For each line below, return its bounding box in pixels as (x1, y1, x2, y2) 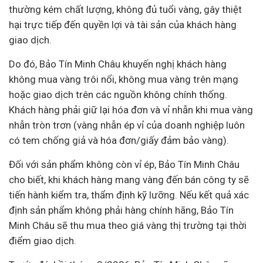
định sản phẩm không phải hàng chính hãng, (9, 204, 201, 216)
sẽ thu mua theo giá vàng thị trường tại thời (57, 220, 247, 231)
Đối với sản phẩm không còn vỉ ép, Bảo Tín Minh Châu (9, 159, 240, 170)
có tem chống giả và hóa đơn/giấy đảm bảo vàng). (9, 134, 229, 146)
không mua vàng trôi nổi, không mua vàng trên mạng (9, 73, 238, 85)
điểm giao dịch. (9, 235, 79, 247)
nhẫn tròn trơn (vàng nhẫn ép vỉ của (9, 119, 164, 131)
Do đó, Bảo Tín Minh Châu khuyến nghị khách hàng (9, 58, 227, 70)
